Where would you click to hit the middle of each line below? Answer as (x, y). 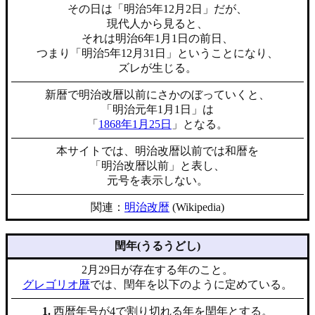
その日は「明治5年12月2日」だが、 (157, 9)
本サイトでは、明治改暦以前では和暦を (157, 151)
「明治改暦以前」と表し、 (157, 166)
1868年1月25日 (135, 124)
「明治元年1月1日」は (157, 109)
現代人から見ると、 (157, 24)
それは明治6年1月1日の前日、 (157, 38)
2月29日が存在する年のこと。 (157, 270)
